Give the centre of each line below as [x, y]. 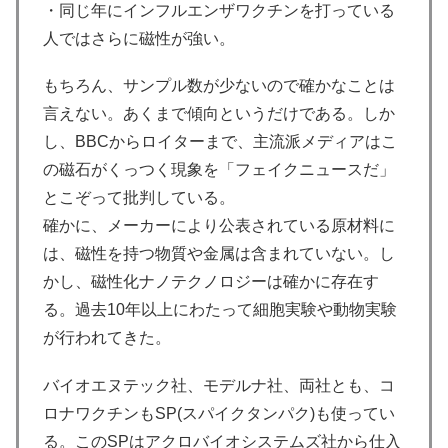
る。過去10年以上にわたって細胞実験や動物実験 [220, 310]
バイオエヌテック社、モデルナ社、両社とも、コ [219, 385]
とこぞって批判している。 [139, 198]
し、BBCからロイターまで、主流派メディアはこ [220, 142]
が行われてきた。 [107, 338]
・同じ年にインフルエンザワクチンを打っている [219, 11]
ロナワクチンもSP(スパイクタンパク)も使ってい [219, 413]
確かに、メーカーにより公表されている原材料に [219, 226]
